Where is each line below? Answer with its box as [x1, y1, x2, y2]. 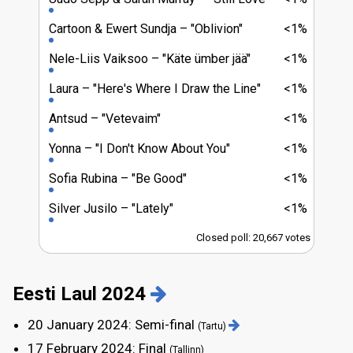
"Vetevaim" [98, 110, 161, 126]
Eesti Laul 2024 [13, 282, 150, 305]
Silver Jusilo [49, 200, 121, 216]
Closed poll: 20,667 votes [196, 231, 310, 243]
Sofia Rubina [49, 170, 121, 186]
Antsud [49, 110, 91, 126]
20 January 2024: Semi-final [28, 316, 198, 333]
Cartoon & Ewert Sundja [49, 20, 180, 36]
